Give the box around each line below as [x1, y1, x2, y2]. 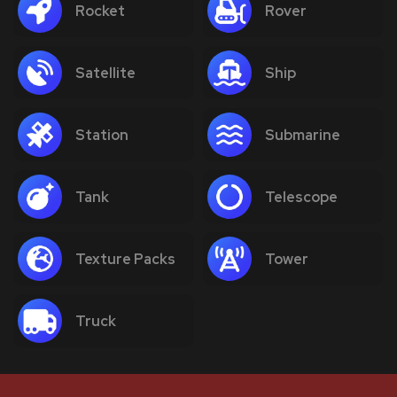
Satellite [75, 63, 136, 82]
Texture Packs [75, 249, 175, 269]
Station [75, 125, 128, 144]
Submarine [265, 125, 340, 144]
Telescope [265, 187, 338, 206]
